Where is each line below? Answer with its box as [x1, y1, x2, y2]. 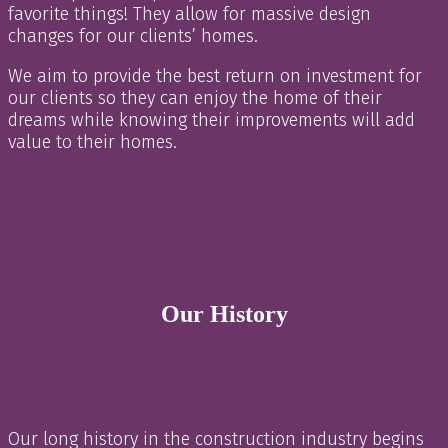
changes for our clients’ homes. [8, 24, 258, 47]
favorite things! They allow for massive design [8, 2, 371, 25]
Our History [160, 300, 288, 327]
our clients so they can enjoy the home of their [8, 86, 382, 109]
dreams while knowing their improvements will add [8, 108, 415, 131]
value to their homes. [8, 130, 177, 153]
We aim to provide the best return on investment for [8, 64, 422, 87]
